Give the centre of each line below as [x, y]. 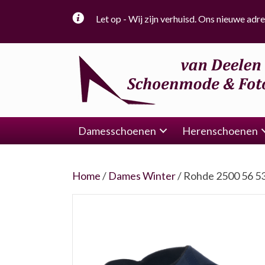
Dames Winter [142, 176]
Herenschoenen [220, 131]
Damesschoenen [117, 131]
